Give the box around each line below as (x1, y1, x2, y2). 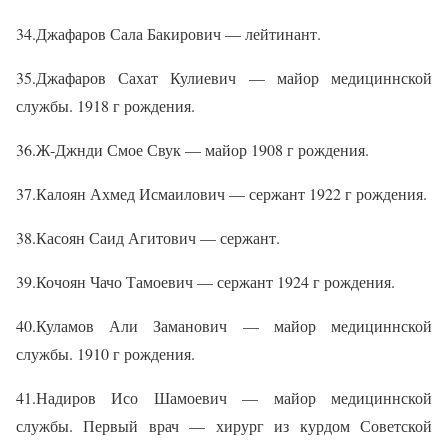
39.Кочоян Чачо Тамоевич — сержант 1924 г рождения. (16, 271, 395, 293)
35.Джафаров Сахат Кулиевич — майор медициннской (16, 67, 432, 89)
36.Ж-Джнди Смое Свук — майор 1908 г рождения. (16, 139, 369, 161)
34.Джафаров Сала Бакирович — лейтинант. (16, 23, 321, 45)
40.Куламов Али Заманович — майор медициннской (16, 315, 432, 337)
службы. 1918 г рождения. (16, 95, 195, 117)
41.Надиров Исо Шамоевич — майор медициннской (16, 387, 432, 409)
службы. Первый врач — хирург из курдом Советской (16, 415, 432, 437)
